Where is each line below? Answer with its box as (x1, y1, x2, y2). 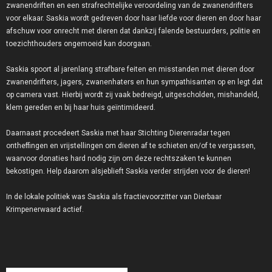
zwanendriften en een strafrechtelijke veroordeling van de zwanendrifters (6, 1, 253, 10)
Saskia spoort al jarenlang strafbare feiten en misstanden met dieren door (6, 65, 254, 74)
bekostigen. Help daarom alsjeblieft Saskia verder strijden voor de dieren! (6, 167, 250, 176)
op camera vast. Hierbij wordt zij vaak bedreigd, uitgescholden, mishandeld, (6, 90, 259, 100)
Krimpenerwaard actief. (6, 205, 84, 214)
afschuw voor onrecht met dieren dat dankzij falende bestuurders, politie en (6, 27, 260, 36)
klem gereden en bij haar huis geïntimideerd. (6, 103, 155, 112)
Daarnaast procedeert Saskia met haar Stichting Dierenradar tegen (6, 129, 230, 138)
